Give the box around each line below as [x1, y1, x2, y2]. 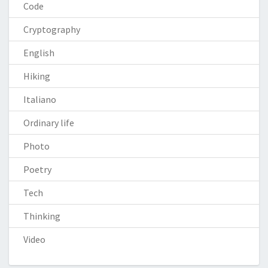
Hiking [23, 70, 50, 82]
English [23, 47, 54, 59]
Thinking [23, 210, 60, 222]
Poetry [23, 163, 51, 175]
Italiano [23, 93, 56, 105]
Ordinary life [23, 117, 74, 129]
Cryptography [23, 23, 80, 35]
